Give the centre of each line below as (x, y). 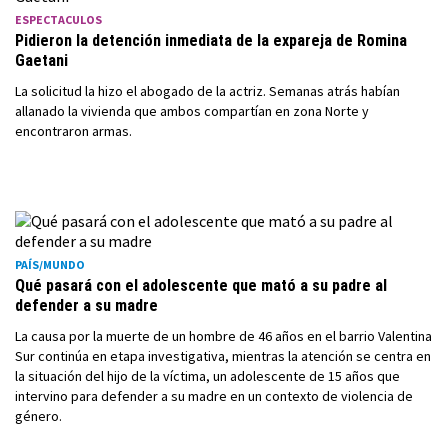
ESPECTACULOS (58, 19)
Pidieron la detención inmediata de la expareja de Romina (211, 40)
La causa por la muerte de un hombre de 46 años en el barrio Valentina (223, 336)
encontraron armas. (73, 131)
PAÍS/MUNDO (50, 264)
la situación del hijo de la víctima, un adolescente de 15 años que (207, 376)
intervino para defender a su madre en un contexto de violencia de (214, 396)
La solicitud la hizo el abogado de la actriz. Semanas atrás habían (207, 91)
